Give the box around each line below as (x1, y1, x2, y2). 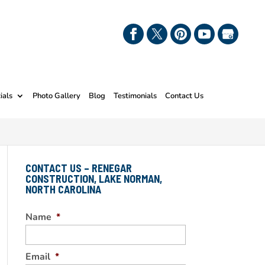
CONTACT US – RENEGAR (25, 161, 132, 174)
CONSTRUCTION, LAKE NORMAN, (25, 172, 162, 185)
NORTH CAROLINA (25, 183, 101, 196)
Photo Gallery (33, 91, 81, 101)
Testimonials (114, 91, 157, 101)
